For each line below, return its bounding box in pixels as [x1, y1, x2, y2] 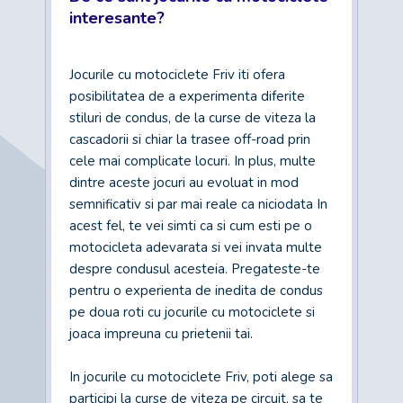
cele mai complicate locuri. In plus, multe [69, 152, 316, 170]
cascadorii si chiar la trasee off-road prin [69, 130, 310, 148]
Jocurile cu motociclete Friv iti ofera [69, 66, 285, 84]
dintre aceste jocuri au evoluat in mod [69, 174, 299, 192]
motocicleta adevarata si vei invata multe [69, 238, 322, 256]
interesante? [69, 7, 165, 29]
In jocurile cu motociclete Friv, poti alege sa [69, 368, 333, 386]
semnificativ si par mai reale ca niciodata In [69, 195, 327, 213]
